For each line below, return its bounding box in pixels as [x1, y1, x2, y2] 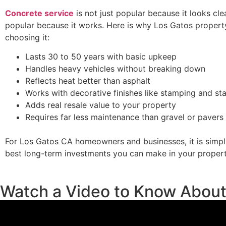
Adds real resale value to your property [25, 100, 176, 110]
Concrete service [5, 8, 74, 18]
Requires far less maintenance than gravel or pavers [25, 112, 223, 122]
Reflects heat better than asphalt [25, 76, 150, 86]
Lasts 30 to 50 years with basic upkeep [25, 51, 177, 62]
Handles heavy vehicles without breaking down [25, 64, 205, 74]
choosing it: [5, 32, 49, 42]
